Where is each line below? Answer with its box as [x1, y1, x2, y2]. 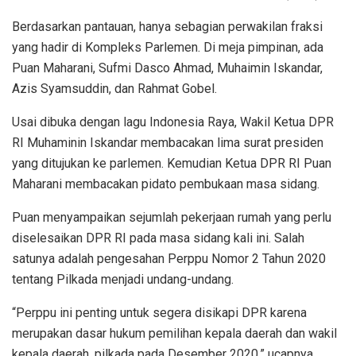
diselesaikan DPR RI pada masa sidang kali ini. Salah [12, 230, 304, 246]
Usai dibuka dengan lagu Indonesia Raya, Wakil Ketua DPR [12, 114, 334, 130]
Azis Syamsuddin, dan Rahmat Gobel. [12, 80, 217, 96]
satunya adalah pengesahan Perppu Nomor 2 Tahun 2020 [12, 250, 326, 266]
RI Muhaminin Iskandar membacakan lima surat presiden [12, 134, 323, 150]
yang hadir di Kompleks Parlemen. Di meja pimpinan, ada [12, 39, 323, 55]
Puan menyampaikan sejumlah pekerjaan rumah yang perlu [12, 209, 331, 225]
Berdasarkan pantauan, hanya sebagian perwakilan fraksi [12, 18, 323, 34]
